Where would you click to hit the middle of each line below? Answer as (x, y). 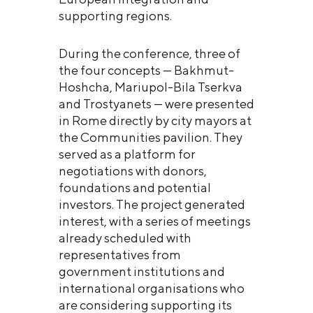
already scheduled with (125, 238)
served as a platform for (127, 154)
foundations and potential (135, 187)
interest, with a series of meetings (155, 221)
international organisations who (152, 288)
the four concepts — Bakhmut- (146, 70)
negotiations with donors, (133, 170)
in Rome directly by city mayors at (155, 120)
